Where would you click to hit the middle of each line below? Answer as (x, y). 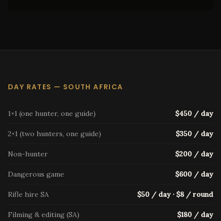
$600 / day (194, 174)
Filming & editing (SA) (44, 215)
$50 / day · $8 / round (175, 194)
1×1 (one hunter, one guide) (52, 113)
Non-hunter (28, 154)
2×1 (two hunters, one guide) (55, 134)
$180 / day (195, 215)
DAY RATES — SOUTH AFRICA (66, 87)
